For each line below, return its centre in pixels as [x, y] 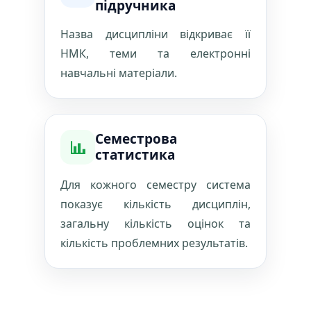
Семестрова [136, 139]
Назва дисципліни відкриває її [155, 34]
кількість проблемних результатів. [154, 243]
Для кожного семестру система [155, 185]
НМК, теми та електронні [155, 53]
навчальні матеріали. [119, 73]
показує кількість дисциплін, [155, 204]
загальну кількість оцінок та [155, 224]
